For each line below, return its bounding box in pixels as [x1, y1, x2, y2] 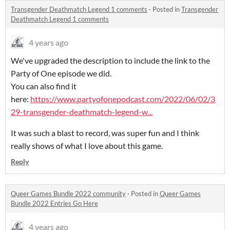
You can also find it [11, 81, 76, 91]
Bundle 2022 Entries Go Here [11, 199, 98, 208]
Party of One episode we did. [11, 68, 113, 79]
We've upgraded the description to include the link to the [11, 55, 210, 66]
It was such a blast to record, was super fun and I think [11, 128, 199, 138]
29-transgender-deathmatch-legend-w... [11, 107, 152, 117]
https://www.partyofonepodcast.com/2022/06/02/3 [30, 94, 215, 104]
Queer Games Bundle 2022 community [11, 189, 126, 198]
